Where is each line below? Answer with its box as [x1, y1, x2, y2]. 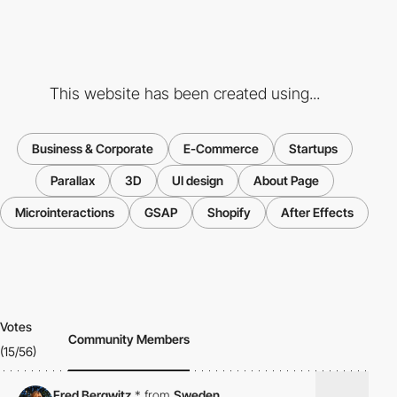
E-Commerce [183, 141, 259, 157]
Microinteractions [15, 205, 114, 221]
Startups [288, 141, 338, 157]
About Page [253, 173, 319, 189]
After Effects [281, 205, 354, 221]
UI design [171, 173, 223, 189]
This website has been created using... [49, 84, 320, 104]
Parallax [50, 173, 95, 189]
